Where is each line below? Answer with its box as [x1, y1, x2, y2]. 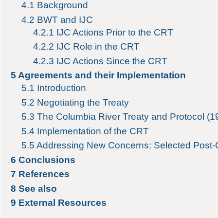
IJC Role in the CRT [56, 41, 140, 52]
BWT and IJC [37, 14, 93, 25]
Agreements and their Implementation [18, 70, 186, 81]
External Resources [18, 198, 107, 208]
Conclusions [18, 154, 75, 165]
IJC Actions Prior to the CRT [56, 27, 173, 37]
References [18, 169, 70, 180]
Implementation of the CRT [37, 126, 149, 136]
